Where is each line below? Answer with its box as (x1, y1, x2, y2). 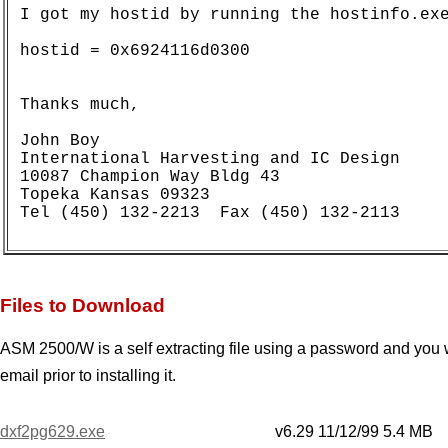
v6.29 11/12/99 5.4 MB (275, 422, 433, 440)
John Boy (20, 131, 120, 150)
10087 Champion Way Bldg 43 (20, 167, 280, 186)
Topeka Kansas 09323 (20, 185, 210, 204)
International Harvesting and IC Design (20, 149, 400, 168)
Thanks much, (20, 95, 140, 114)
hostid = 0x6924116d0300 (20, 41, 250, 60)
